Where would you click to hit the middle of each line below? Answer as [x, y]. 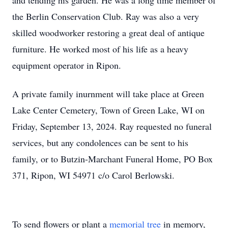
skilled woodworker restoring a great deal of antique [108, 33]
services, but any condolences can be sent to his [100, 142]
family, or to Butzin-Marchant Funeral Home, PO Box [112, 159]
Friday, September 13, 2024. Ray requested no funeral [112, 126]
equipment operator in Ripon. [67, 65]
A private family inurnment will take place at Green [108, 94]
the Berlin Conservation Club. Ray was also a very [106, 16]
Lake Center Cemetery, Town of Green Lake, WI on [108, 110]
